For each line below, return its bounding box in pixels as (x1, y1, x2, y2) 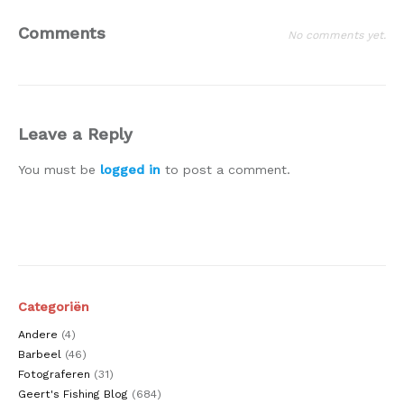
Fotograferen (18, 368, 90, 381)
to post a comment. (161, 162, 290, 178)
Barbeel (18, 348, 61, 362)
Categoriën (18, 298, 89, 314)
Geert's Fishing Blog (18, 388, 128, 401)
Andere (18, 328, 58, 342)
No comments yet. (288, 28, 386, 41)
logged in (100, 162, 161, 178)
